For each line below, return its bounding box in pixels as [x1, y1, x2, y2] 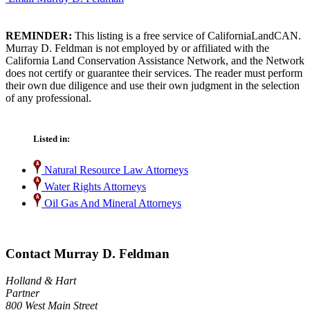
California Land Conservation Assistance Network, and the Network [6, 54, 304, 66]
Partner [6, 286, 39, 299]
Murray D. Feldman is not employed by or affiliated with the [6, 42, 269, 54]
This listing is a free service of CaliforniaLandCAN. [72, 29, 301, 42]
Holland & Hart [6, 274, 76, 286]
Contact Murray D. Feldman [6, 246, 170, 261]
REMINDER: [6, 29, 72, 42]
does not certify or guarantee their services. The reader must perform [6, 66, 302, 79]
